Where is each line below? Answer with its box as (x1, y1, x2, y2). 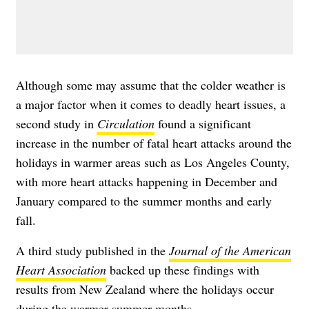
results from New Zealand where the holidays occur (16, 281, 274, 297)
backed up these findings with (106, 261, 259, 278)
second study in (16, 115, 97, 132)
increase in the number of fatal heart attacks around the (16, 134, 292, 151)
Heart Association (16, 261, 106, 278)
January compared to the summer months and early (16, 192, 272, 209)
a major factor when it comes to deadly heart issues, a (16, 96, 286, 112)
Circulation (97, 115, 154, 132)
